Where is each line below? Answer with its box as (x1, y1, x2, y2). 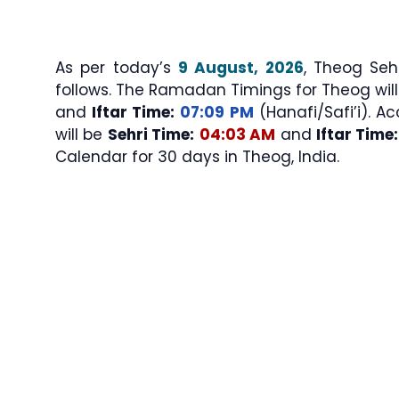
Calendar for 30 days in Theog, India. (55, 145, 339, 167)
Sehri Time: (107, 123, 195, 145)
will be (55, 123, 108, 145)
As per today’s (55, 56, 179, 78)
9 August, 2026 (178, 56, 304, 78)
